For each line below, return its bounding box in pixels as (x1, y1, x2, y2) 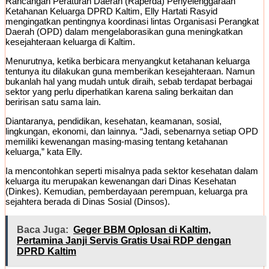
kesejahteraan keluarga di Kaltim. (5, 36, 135, 47)
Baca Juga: (17, 224, 68, 235)
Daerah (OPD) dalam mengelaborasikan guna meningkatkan (5, 26, 243, 37)
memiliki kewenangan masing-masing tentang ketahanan (5, 136, 228, 147)
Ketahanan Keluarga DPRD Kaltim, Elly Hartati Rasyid (5, 5, 217, 16)
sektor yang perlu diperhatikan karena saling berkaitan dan (5, 86, 233, 97)
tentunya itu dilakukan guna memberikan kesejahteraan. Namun (5, 65, 255, 76)
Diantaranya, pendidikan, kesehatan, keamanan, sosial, (5, 115, 222, 126)
